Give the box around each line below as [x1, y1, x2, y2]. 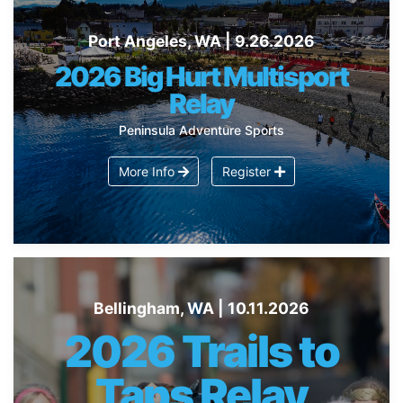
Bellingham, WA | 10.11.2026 [94, 299, 309, 318]
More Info [118, 163, 178, 179]
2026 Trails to [64, 324, 339, 378]
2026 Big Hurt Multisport [55, 59, 348, 93]
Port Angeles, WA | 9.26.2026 [88, 31, 315, 51]
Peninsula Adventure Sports [119, 121, 284, 138]
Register [221, 163, 274, 179]
